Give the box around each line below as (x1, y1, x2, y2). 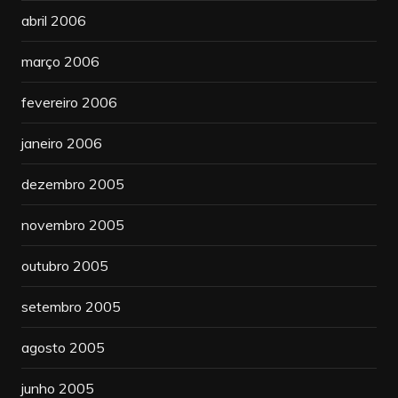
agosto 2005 (20, 338, 105, 357)
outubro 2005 (20, 257, 108, 275)
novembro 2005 (20, 216, 124, 235)
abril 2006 (20, 12, 86, 30)
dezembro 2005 (20, 175, 124, 194)
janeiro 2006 (20, 134, 102, 153)
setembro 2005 (20, 298, 121, 316)
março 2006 (20, 52, 99, 71)
